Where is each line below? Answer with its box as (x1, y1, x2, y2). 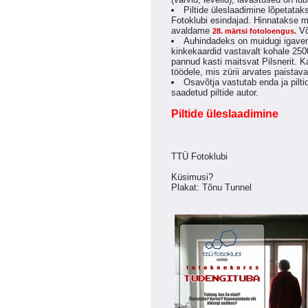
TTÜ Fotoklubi (171, 151, 228, 162)
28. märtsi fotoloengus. (212, 27, 296, 36)
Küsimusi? (171, 172, 213, 183)
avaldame (171, 25, 212, 36)
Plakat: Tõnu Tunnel (171, 182, 252, 193)
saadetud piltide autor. (171, 87, 258, 98)
